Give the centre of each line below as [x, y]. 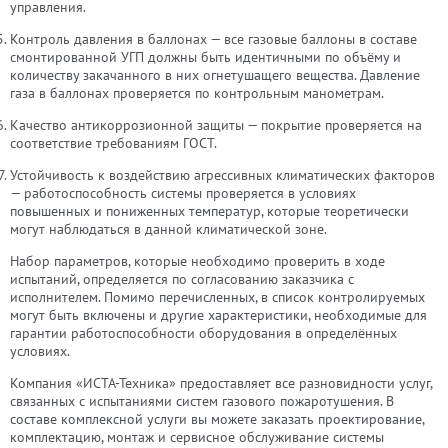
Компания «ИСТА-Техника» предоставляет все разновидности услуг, [221, 383]
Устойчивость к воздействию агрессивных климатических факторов [222, 175]
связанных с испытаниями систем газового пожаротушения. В [202, 401]
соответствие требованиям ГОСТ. [113, 143]
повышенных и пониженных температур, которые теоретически [209, 211]
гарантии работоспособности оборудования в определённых [203, 333]
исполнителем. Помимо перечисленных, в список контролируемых [217, 297]
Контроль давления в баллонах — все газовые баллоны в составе [213, 39]
